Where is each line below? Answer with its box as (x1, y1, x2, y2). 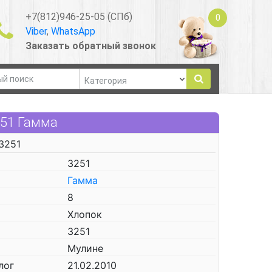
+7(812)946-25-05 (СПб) (25, 10, 132, 22)
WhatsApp (50, 25, 95, 37)
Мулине (67, 242, 103, 254)
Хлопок (67, 208, 102, 220)
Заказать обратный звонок (25, 39, 156, 52)
